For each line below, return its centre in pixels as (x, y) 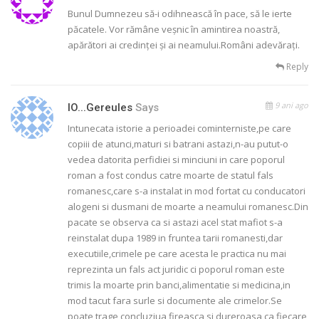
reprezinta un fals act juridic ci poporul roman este (176, 270)
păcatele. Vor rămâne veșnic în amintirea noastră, (174, 30)
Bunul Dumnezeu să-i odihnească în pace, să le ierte (180, 14)
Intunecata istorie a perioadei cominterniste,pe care (179, 129)
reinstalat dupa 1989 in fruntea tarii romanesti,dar (175, 238)
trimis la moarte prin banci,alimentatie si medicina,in (179, 285)
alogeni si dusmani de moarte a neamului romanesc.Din (188, 207)
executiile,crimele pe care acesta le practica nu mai (177, 254)
